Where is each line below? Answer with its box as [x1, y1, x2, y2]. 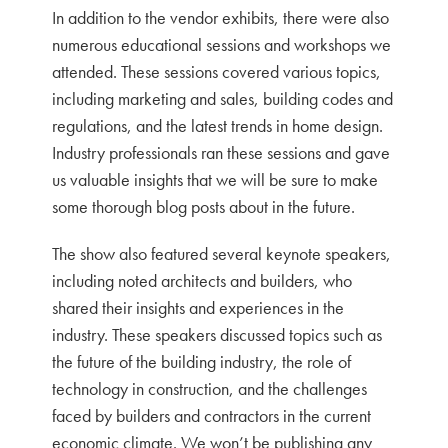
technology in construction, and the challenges [52, 377, 368, 400]
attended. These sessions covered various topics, [52, 60, 382, 83]
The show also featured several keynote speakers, [52, 242, 392, 265]
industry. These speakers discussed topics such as [52, 323, 383, 346]
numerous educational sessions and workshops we [52, 33, 392, 56]
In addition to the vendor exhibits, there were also [52, 6, 390, 29]
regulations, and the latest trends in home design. [52, 114, 384, 137]
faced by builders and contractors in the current [52, 404, 372, 427]
